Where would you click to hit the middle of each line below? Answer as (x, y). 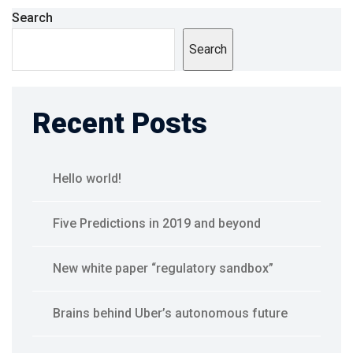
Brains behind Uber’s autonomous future (170, 314)
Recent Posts (120, 124)
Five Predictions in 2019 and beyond (157, 224)
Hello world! (87, 179)
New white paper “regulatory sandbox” (163, 269)
